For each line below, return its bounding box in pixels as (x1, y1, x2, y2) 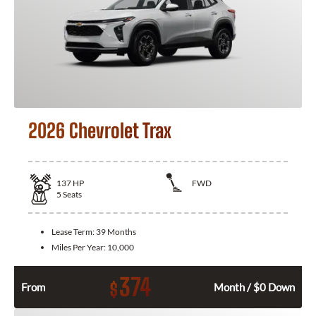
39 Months (96, 226, 136, 238)
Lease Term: (51, 226, 96, 238)
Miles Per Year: (51, 242, 107, 253)
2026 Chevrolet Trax (28, 118, 171, 142)
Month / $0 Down (214, 281, 295, 294)
